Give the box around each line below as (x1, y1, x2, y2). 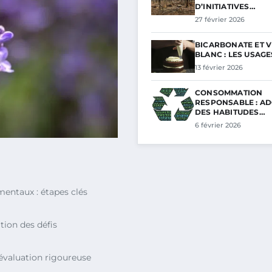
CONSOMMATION (195, 88, 263, 97)
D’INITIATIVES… (195, 2, 256, 11)
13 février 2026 (195, 63, 243, 72)
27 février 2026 (195, 15, 245, 24)
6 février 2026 (195, 121, 241, 129)
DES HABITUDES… (195, 107, 265, 117)
